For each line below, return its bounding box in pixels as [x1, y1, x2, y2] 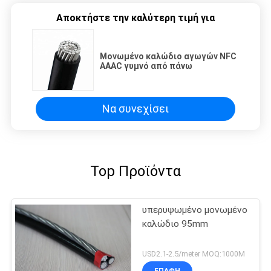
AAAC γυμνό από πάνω [100, 60, 192, 71]
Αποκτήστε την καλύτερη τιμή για [56, 11, 215, 24]
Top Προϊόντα [90, 162, 181, 180]
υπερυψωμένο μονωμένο [142, 204, 248, 215]
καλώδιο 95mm [142, 218, 209, 229]
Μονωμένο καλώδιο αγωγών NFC [100, 51, 237, 61]
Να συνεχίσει [102, 102, 169, 116]
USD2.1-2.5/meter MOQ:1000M [142, 249, 246, 259]
